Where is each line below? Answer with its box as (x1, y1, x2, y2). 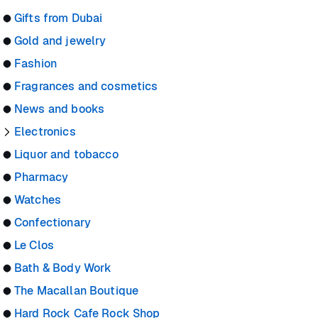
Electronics (14, 124, 76, 140)
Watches (14, 192, 62, 208)
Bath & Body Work (14, 261, 112, 276)
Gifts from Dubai (14, 11, 103, 26)
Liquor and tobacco (14, 147, 119, 163)
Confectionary (14, 215, 91, 231)
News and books (14, 102, 105, 117)
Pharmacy (14, 170, 69, 185)
